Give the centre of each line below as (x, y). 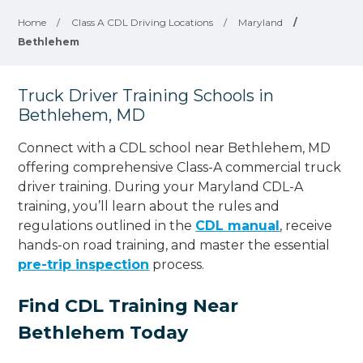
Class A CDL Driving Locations (143, 22)
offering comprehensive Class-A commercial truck (180, 167)
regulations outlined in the (107, 225)
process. (177, 264)
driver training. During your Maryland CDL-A (161, 186)
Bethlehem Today (103, 332)
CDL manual (238, 225)
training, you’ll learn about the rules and (149, 206)
